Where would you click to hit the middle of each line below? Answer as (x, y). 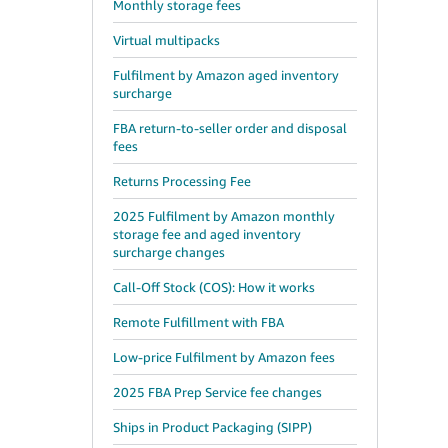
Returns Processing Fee (182, 181)
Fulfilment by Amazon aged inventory (226, 75)
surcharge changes (169, 252)
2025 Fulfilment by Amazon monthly (224, 216)
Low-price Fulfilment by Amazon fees (224, 357)
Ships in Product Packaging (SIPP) (212, 427)
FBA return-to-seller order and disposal (230, 128)
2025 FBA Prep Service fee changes (217, 392)
